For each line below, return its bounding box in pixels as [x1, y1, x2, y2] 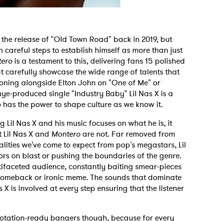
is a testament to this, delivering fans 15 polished [12, 55, 185, 67]
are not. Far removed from [80, 128, 175, 140]
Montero [51, 128, 80, 140]
